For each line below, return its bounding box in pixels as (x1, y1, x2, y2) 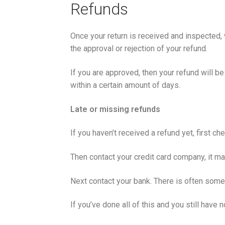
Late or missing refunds (70, 104, 161, 114)
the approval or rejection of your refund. (70, 44, 208, 54)
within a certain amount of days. (70, 80, 181, 90)
